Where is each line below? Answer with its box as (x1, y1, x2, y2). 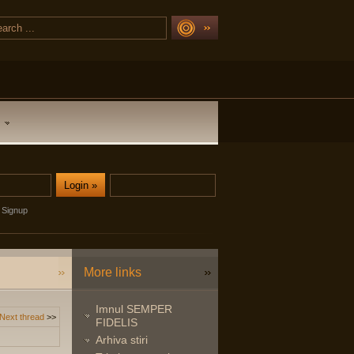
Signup (2, 205, 28, 215)
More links (84, 265, 141, 279)
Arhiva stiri (96, 333, 148, 346)
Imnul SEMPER (96, 303, 172, 315)
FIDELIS (96, 316, 137, 329)
